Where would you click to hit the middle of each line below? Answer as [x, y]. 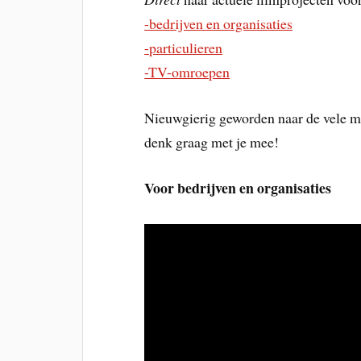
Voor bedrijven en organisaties [238, 187]
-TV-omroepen [187, 72]
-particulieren [184, 48]
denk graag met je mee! [212, 141]
